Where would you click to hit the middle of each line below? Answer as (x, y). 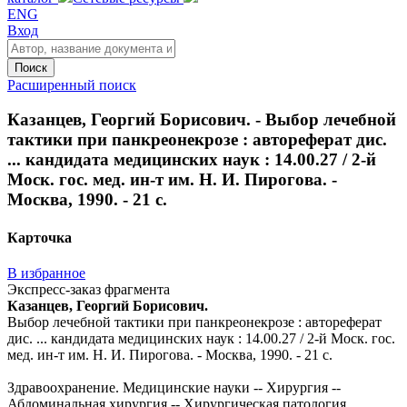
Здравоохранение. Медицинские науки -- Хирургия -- (174, 387)
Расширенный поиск (72, 84)
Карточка (40, 237)
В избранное (46, 273)
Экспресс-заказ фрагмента (89, 289)
